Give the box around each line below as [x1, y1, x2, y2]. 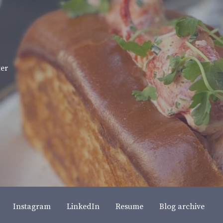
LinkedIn [67, 201, 100, 212]
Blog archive [159, 201, 205, 212]
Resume [115, 201, 143, 212]
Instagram [13, 201, 51, 212]
